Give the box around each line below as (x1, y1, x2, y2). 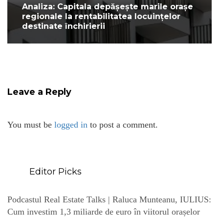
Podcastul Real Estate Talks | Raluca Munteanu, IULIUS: (7, 195, 211, 205)
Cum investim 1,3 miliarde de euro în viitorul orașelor (7, 207, 200, 217)
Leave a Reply (7, 87, 71, 98)
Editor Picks (27, 166, 82, 177)
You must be (7, 120, 54, 130)
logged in (54, 120, 88, 130)
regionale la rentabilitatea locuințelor (22, 12, 180, 22)
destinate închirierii (22, 22, 105, 31)
